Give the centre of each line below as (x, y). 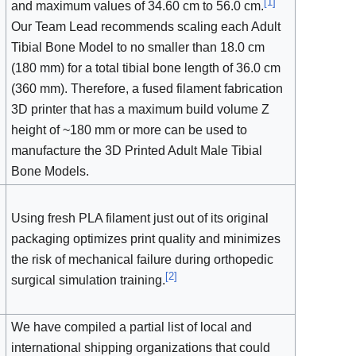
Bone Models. (50, 172)
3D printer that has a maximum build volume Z (141, 110)
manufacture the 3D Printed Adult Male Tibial (137, 151)
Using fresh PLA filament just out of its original (140, 219)
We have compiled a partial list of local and (132, 327)
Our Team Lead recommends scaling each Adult (146, 27)
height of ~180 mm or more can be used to (130, 130)
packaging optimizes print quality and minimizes (146, 239)
